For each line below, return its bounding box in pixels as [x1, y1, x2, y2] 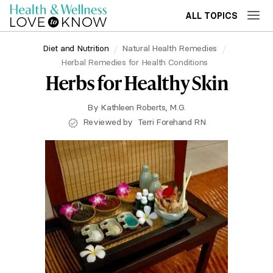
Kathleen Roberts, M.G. [101, 102, 186, 113]
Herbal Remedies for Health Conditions [60, 56, 208, 68]
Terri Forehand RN [137, 116, 206, 127]
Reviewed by [82, 116, 135, 127]
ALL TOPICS [185, 10, 238, 21]
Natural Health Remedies [122, 42, 217, 54]
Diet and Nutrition [43, 42, 109, 54]
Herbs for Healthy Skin [44, 69, 229, 96]
